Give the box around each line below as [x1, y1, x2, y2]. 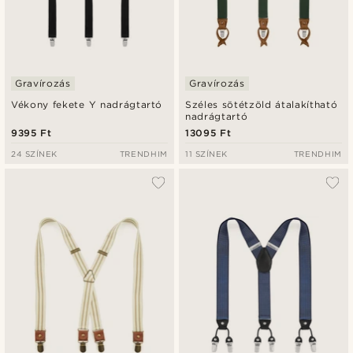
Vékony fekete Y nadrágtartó [11, 98, 163, 111]
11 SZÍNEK [185, 149, 228, 159]
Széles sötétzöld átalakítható [185, 98, 338, 111]
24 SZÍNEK [11, 149, 58, 159]
